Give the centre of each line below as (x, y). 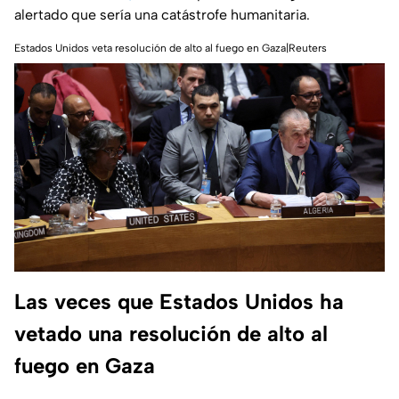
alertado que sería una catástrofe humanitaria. (162, 15)
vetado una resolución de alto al (171, 334)
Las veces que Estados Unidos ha (179, 302)
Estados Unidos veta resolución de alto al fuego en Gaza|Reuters (171, 49)
